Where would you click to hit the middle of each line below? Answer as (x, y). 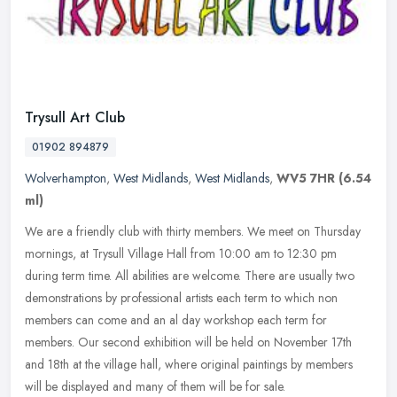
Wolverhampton (66, 178)
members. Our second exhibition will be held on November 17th (188, 342)
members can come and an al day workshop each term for (176, 319)
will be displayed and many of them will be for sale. (155, 386)
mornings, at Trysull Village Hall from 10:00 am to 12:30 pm (181, 253)
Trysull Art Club (75, 117)
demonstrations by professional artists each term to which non (181, 297)
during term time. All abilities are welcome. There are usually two (190, 275)
